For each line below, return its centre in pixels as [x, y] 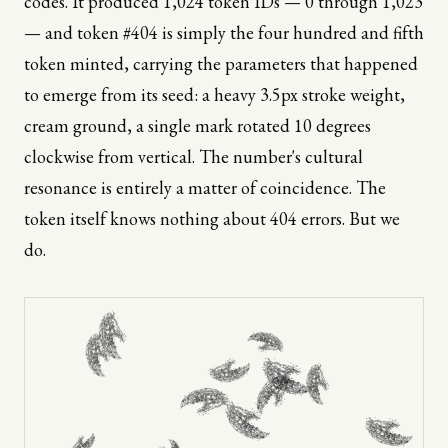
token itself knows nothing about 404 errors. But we [212, 219]
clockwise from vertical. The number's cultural [193, 157]
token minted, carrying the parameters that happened [221, 64]
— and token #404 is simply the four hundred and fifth [224, 33]
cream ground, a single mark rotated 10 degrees [197, 126]
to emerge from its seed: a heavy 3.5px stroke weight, [214, 95]
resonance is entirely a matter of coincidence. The [205, 188]
